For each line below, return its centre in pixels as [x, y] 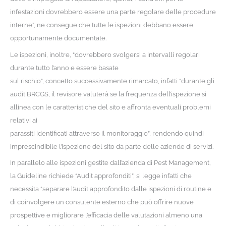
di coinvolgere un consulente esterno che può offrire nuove [102, 202]
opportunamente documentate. [58, 38]
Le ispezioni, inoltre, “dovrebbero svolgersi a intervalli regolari [105, 54]
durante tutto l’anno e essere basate [64, 68]
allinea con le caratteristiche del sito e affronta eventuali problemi [110, 107]
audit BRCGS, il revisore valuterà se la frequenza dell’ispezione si [108, 94]
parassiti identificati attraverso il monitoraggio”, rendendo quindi [107, 133]
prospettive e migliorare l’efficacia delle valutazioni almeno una [106, 215]
